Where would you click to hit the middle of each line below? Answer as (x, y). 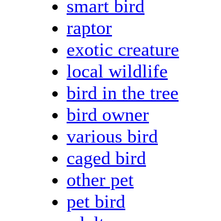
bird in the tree (123, 92)
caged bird (106, 158)
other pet (100, 179)
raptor (89, 27)
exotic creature (123, 49)
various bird (112, 136)
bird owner (108, 114)
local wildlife (117, 71)
